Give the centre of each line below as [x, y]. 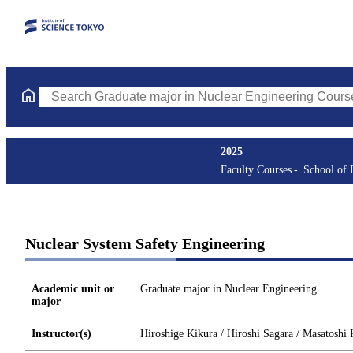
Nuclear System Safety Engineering [145, 243]
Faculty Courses [256, 170]
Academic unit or [73, 289]
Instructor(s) [61, 334]
